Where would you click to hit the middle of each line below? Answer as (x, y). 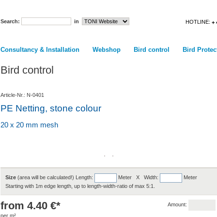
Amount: (178, 204)
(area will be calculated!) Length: (55, 178)
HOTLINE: (198, 22)
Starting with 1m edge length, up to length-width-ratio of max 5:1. (80, 186)
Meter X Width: (138, 178)
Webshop (106, 50)
